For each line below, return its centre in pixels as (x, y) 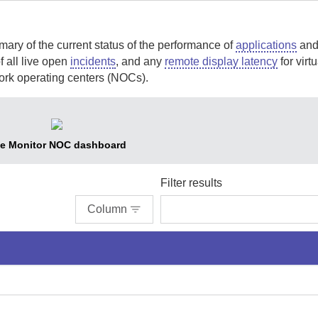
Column (107, 209)
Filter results (191, 183)
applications (266, 45)
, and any (140, 61)
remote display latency (221, 61)
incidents (93, 61)
